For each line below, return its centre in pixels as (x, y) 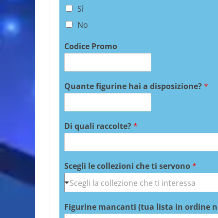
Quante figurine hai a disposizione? (134, 86)
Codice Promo (91, 46)
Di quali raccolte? (99, 126)
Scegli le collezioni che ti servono (128, 166)
